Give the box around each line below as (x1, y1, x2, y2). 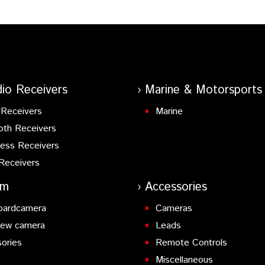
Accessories (144, 178, 207, 196)
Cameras (156, 201, 193, 215)
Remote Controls (156, 235, 228, 250)
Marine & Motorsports (144, 81, 262, 99)
